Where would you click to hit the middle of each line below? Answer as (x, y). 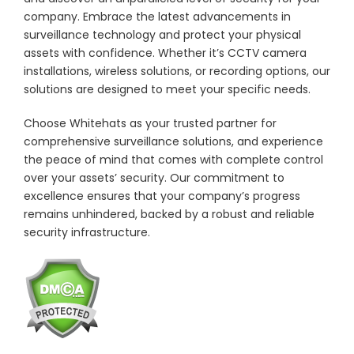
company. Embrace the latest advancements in (157, 17)
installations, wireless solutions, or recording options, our (177, 71)
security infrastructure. (87, 232)
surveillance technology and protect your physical (162, 35)
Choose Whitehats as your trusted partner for (150, 123)
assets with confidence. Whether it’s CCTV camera (165, 53)
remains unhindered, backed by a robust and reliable (169, 214)
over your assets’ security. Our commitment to (154, 178)
